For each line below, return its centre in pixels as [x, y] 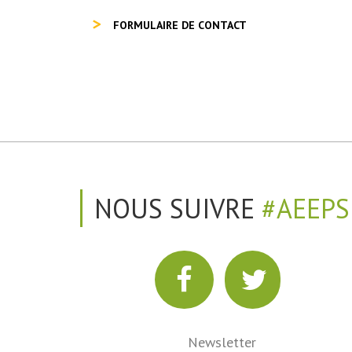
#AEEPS [306, 208]
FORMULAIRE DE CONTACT [180, 25]
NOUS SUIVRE [178, 208]
